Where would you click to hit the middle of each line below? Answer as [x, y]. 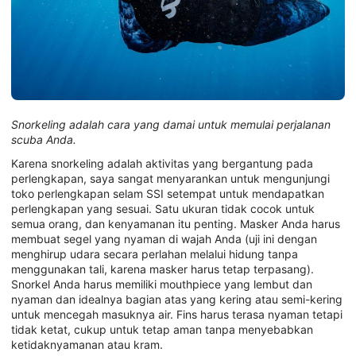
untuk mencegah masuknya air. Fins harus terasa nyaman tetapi [177, 314]
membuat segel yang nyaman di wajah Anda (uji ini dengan [164, 238]
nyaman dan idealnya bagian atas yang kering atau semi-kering [177, 299]
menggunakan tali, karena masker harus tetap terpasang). [163, 269]
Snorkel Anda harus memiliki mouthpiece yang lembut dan [162, 284]
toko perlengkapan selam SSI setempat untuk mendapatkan [168, 193]
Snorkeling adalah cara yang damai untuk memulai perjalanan [171, 125]
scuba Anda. [44, 140]
